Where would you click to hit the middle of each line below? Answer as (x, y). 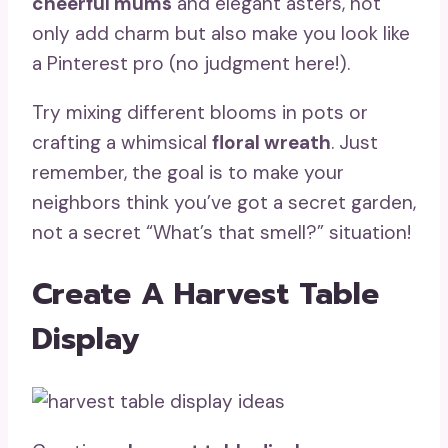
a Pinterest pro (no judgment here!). (191, 63)
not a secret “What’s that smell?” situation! (221, 232)
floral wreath (271, 142)
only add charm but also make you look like (221, 33)
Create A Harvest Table (205, 294)
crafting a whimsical (122, 142)
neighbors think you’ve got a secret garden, (224, 202)
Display (86, 339)
